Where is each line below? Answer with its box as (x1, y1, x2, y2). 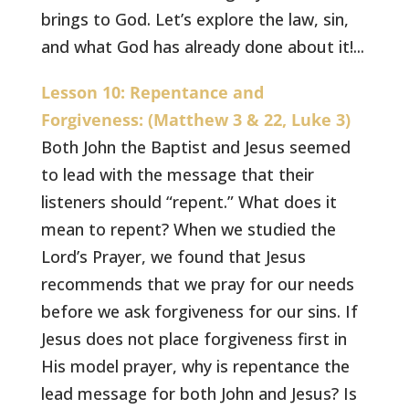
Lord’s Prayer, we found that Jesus (41, 246, 307, 267)
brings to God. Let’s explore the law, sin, (41, 8, 350, 30)
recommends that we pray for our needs (41, 273, 355, 295)
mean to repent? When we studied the (41, 218, 337, 240)
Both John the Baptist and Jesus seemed (41, 136, 351, 158)
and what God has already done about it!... (41, 36, 365, 58)
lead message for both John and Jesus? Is (41, 383, 358, 404)
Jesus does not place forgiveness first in (41, 328, 348, 350)
